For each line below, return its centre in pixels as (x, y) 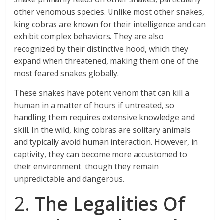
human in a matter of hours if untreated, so (94, 105)
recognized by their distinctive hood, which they (101, 49)
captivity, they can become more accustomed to (101, 154)
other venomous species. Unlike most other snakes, (109, 12)
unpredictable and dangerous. (69, 179)
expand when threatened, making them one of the (107, 61)
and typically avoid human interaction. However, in (106, 142)
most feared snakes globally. (67, 73)
